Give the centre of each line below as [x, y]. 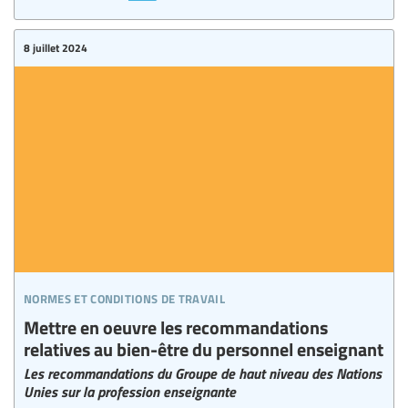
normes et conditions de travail [124, 296]
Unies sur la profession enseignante [130, 391]
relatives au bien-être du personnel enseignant [204, 348]
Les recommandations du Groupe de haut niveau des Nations [203, 372]
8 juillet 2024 [56, 48]
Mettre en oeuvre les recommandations [176, 326]
